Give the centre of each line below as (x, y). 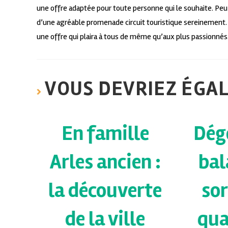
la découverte (105, 191)
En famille (105, 134)
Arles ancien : (105, 162)
